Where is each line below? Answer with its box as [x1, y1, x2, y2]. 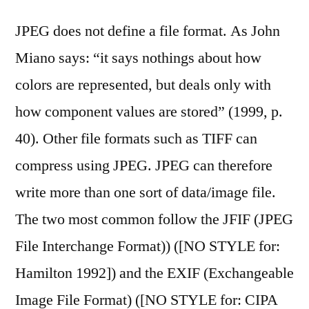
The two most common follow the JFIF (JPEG [15, 210, 293, 229]
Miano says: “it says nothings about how [15, 48, 261, 68]
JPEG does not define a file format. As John [15, 21, 280, 41]
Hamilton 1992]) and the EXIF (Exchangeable [15, 263, 294, 283]
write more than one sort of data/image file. [15, 183, 276, 202]
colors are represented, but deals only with [15, 75, 271, 94]
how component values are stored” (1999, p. [15, 102, 283, 121]
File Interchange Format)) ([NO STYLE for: [15, 237, 280, 256]
